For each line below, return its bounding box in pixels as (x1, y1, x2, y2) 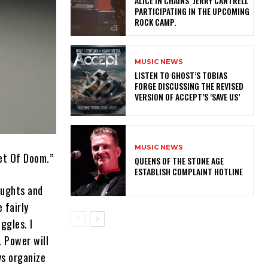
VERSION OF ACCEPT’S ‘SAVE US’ (134, 90, 243, 103)
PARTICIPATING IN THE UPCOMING (134, 4, 249, 17)
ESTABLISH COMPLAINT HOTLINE (134, 165, 246, 178)
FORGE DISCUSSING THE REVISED (134, 79, 243, 92)
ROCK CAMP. (134, 15, 179, 28)
